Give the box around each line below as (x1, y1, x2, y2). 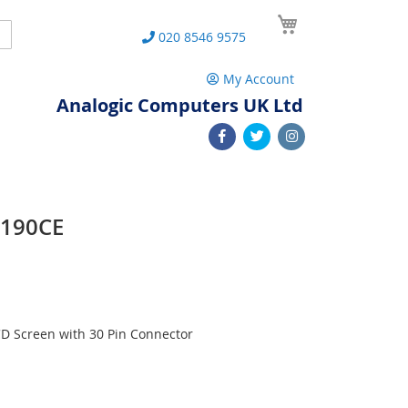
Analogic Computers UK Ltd (56, 93, 303, 117)
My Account (223, 70, 294, 87)
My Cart (302, 8, 350, 25)
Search (2, 24, 44, 41)
